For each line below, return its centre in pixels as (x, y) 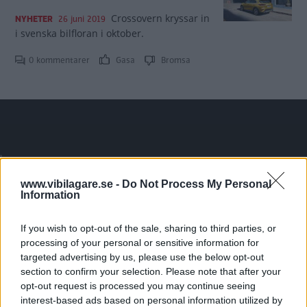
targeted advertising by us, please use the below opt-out (142, 257)
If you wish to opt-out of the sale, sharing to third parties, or (148, 228)
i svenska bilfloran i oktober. (79, 33)
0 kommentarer (61, 60)
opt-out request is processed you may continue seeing (138, 286)
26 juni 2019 (82, 19)
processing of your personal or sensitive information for (140, 243)
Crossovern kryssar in (160, 18)
